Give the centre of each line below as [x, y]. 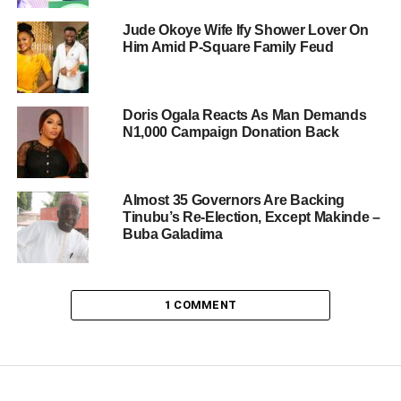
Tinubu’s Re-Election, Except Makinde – [251, 217]
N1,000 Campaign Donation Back [230, 132]
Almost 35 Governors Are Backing [233, 200]
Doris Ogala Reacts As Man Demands [244, 115]
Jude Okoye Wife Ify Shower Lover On [245, 30]
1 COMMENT [200, 304]
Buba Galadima [172, 234]
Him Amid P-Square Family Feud [228, 47]
